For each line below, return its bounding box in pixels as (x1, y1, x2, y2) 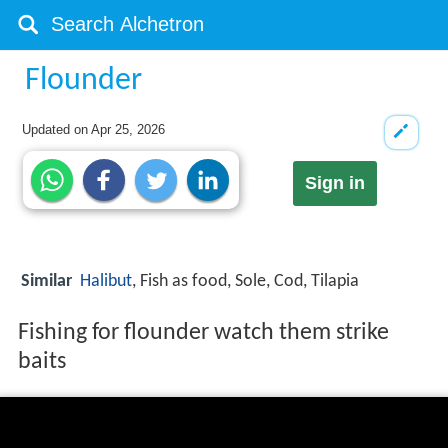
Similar (21, 272, 72, 292)
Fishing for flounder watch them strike (17, 321, 389, 346)
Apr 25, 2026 (91, 122, 166, 137)
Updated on (22, 122, 92, 137)
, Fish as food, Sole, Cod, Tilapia (132, 272, 359, 292)
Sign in (304, 173, 365, 194)
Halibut (80, 272, 132, 292)
